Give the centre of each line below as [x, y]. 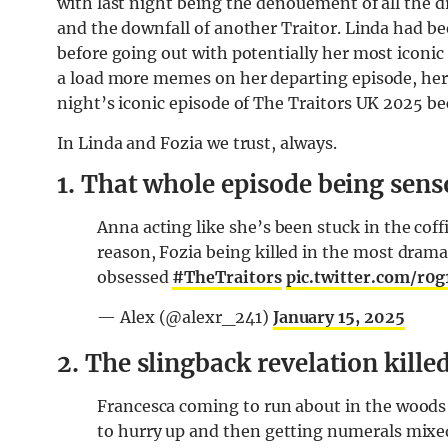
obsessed [135, 277]
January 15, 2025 [338, 317]
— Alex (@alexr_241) [185, 317]
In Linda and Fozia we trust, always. [197, 143]
